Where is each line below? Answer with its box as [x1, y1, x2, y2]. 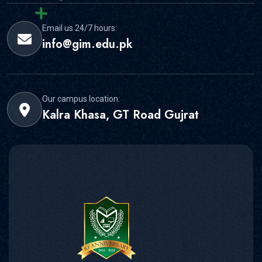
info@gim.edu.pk [42, 36, 133, 53]
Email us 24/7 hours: [42, 23, 117, 33]
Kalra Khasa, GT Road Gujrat [42, 106, 199, 124]
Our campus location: [42, 94, 120, 104]
